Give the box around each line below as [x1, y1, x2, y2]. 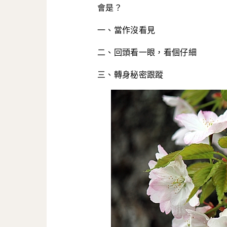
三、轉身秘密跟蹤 [97, 70, 164, 80]
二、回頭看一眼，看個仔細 [97, 48, 197, 57]
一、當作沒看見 [97, 25, 156, 35]
